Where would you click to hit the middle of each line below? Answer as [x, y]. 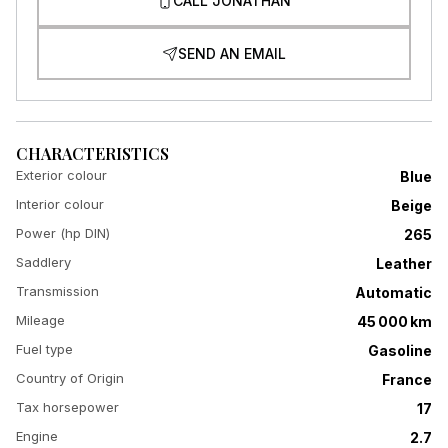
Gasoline [400, 350]
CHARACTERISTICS [92, 153]
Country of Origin [70, 378]
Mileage [40, 320]
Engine [37, 436]
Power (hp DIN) [63, 233]
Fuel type [44, 349]
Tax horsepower [67, 407]
